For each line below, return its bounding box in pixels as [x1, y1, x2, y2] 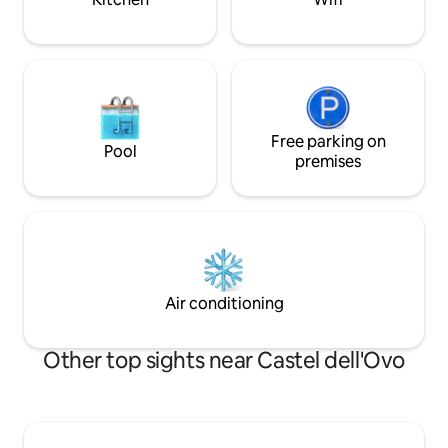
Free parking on [270, 131, 386, 153]
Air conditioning [164, 293, 284, 315]
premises [295, 151, 361, 173]
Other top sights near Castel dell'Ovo [43, 346, 405, 376]
